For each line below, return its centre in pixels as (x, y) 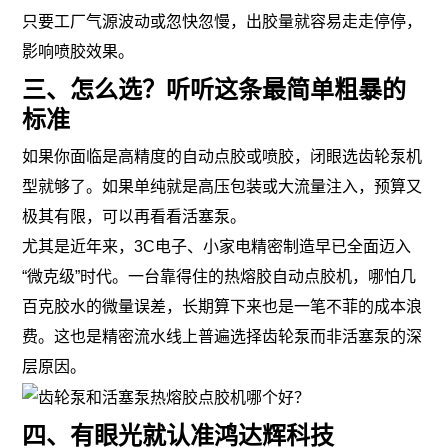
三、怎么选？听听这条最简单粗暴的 (214, 89)
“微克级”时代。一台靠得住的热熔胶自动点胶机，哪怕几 (219, 277)
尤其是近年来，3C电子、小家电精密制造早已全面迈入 (217, 247)
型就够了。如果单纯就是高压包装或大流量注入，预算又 (222, 187)
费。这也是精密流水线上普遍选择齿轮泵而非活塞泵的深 (222, 337)
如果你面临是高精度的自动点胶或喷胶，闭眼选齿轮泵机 (222, 157)
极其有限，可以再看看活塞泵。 (134, 217)
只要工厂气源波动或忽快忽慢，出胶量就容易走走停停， (222, 22)
